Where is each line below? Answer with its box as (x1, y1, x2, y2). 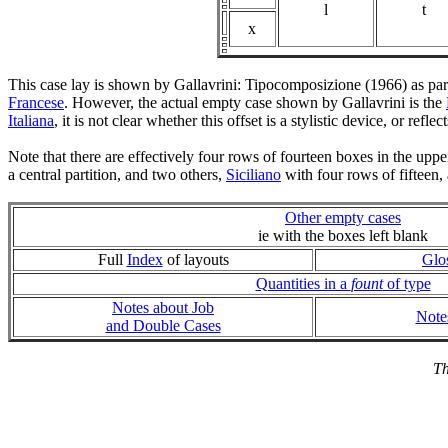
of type (382, 275, 431, 293)
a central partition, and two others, (8, 166, 226, 184)
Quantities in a (255, 275, 351, 293)
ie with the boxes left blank (258, 227, 428, 245)
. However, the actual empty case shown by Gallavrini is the (64, 94, 446, 112)
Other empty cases (285, 209, 401, 227)
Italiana (8, 112, 54, 130)
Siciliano (226, 166, 281, 184)
